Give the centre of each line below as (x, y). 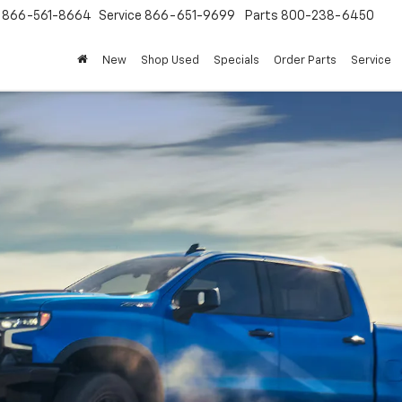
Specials (236, 61)
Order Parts (305, 61)
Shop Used (170, 61)
